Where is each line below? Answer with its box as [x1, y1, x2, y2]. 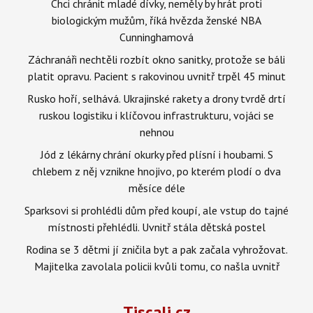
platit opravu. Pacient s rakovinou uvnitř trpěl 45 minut [27, 68, 286, 83]
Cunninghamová [119, 29, 194, 44]
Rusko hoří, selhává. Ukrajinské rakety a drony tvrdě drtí [27, 91, 286, 105]
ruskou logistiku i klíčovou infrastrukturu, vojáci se [39, 108, 274, 122]
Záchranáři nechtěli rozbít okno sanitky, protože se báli [28, 52, 285, 66]
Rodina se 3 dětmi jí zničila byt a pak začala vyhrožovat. [25, 242, 288, 256]
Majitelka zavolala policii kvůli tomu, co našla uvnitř [34, 259, 279, 273]
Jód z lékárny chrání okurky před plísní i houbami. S [40, 147, 273, 161]
